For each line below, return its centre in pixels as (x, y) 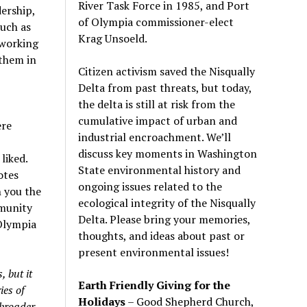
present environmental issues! (154, 252)
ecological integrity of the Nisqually (167, 202)
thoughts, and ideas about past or (162, 235)
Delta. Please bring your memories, (164, 219)
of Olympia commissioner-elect (156, 22)
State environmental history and (160, 170)
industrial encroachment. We (150, 137)
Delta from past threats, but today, (165, 87)
